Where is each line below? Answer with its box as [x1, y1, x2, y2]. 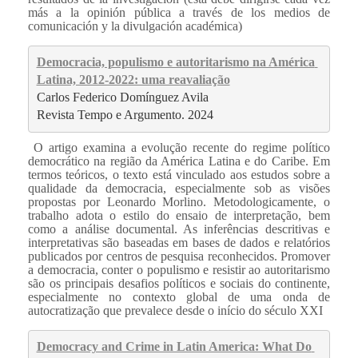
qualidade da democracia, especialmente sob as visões [28, 181, 330, 195]
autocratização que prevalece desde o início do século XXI [28, 303, 323, 317]
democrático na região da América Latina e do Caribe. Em [28, 153, 330, 168]
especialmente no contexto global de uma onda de [28, 289, 330, 304]
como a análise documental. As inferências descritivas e [28, 221, 330, 236]
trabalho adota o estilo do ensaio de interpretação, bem [28, 208, 330, 222]
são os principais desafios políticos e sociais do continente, [28, 276, 330, 290]
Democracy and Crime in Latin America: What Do [36, 340, 312, 354]
